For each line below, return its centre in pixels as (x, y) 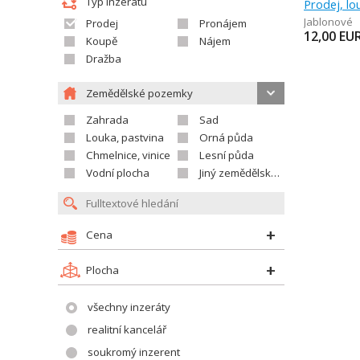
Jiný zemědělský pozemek (235, 173)
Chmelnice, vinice (128, 155)
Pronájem (223, 23)
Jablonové (328, 22)
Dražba (104, 59)
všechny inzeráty (129, 307)
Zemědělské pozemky (139, 93)
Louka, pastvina (125, 137)
